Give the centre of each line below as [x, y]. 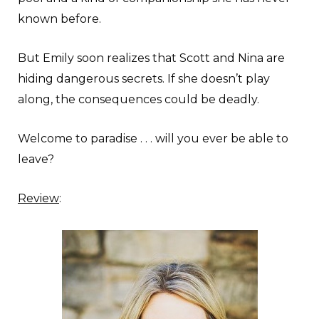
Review [38, 198]
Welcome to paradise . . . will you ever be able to [153, 138]
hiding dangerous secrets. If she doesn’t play [144, 78]
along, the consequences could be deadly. [138, 99]
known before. [59, 19]
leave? [36, 159]
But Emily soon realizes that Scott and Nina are [151, 58]
